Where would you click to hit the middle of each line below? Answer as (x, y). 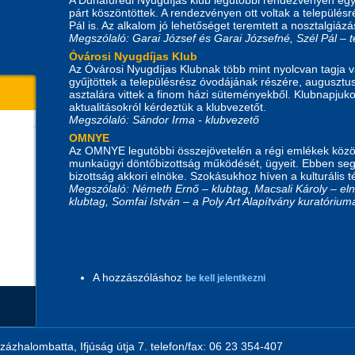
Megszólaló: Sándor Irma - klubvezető (164, 119)
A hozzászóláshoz (139, 277)
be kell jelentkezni (225, 278)
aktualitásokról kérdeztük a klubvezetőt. (168, 107)
